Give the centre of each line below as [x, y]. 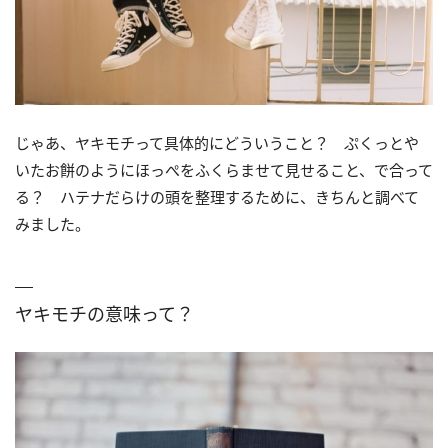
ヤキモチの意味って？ [104, 314]
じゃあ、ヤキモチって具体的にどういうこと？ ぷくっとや [217, 143]
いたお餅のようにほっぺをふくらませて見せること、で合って [224, 170]
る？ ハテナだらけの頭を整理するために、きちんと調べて [217, 197]
